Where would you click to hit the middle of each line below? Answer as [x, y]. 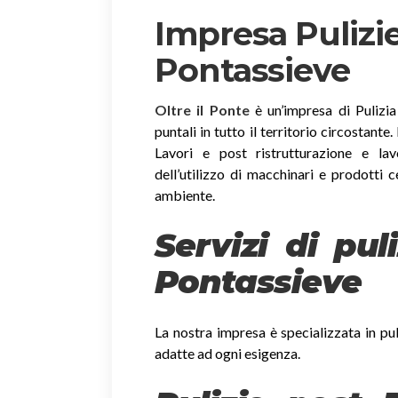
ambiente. [185, 195]
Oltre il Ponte [202, 109]
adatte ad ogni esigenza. [227, 353]
